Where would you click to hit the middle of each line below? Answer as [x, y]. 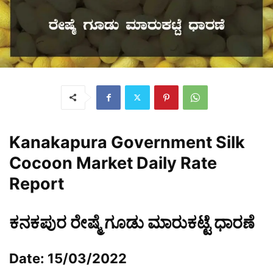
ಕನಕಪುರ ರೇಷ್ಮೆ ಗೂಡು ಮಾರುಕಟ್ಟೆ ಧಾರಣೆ [132, 222]
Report [37, 183]
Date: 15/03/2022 [68, 258]
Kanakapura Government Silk [127, 142]
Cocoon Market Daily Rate [113, 163]
